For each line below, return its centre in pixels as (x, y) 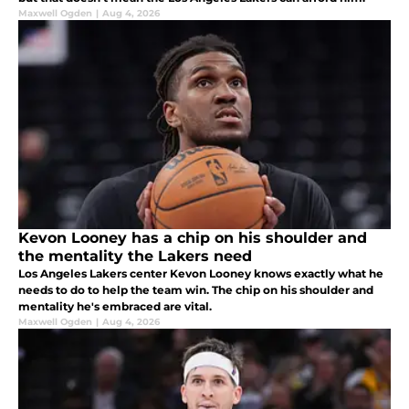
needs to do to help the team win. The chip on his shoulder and (196, 289)
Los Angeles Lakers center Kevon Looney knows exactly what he (201, 273)
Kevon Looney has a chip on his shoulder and (193, 237)
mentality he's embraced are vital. (115, 306)
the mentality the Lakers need (135, 256)
